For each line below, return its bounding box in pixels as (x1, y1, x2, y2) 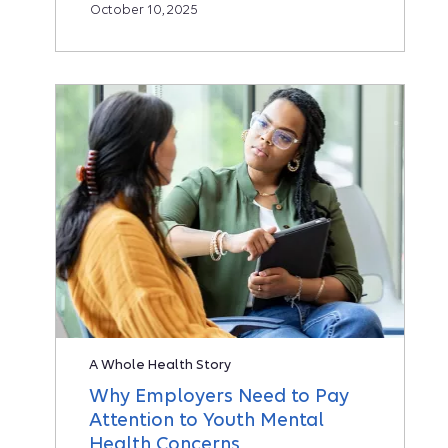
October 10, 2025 (90, 2, 198, 18)
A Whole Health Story (89, 357, 231, 373)
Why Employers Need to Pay (89, 385, 349, 407)
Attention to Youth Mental (89, 409, 324, 431)
